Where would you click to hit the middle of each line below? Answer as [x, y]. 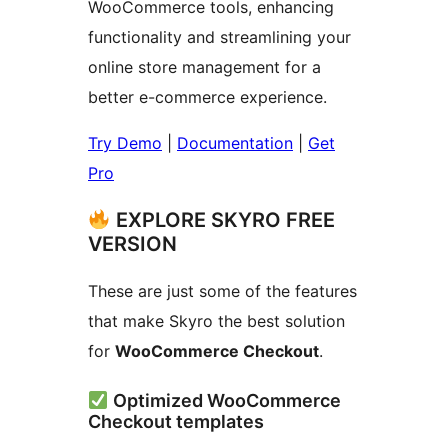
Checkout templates [176, 421]
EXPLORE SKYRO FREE [222, 219]
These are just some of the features [222, 290]
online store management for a [204, 66]
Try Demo [125, 142]
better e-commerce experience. [207, 96]
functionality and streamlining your [219, 36]
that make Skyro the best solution [216, 320]
